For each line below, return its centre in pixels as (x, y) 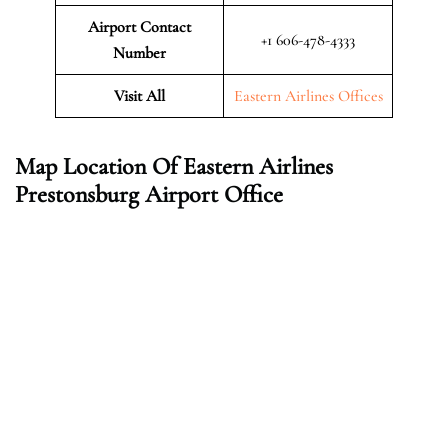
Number (139, 52)
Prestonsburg (77, 194)
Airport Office (214, 194)
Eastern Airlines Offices (308, 95)
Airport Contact (139, 26)
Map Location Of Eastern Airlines (174, 166)
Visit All (139, 95)
